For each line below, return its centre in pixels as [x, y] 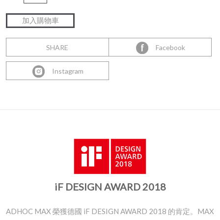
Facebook [167, 47]
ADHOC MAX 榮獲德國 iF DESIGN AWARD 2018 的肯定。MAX [110, 211]
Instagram [65, 71]
